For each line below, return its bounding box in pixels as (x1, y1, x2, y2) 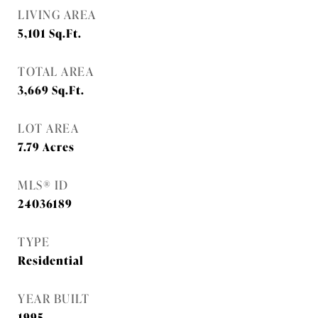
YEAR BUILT (18, 289, 89, 307)
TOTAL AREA (18, 62, 94, 79)
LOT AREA (18, 119, 79, 136)
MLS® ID (18, 175, 69, 193)
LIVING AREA (18, 5, 97, 23)
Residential (18, 251, 84, 268)
